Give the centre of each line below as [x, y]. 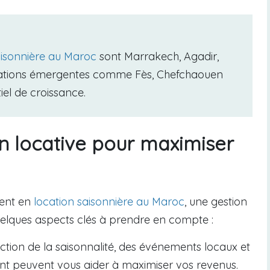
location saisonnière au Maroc [109, 202]
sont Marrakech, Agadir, [158, 57]
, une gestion [216, 202]
